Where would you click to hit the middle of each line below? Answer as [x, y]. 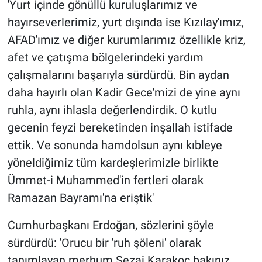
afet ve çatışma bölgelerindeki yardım [105, 58]
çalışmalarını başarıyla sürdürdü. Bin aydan [118, 75]
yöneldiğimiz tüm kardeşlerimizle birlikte [113, 163]
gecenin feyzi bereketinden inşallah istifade [120, 128]
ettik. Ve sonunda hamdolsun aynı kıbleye [115, 145]
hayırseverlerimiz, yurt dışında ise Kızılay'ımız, [125, 23]
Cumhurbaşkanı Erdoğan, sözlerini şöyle [111, 225]
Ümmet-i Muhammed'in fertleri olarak [105, 180]
